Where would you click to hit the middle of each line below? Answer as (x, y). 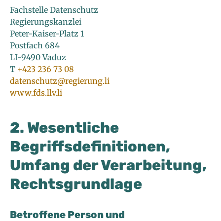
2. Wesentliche (64, 128)
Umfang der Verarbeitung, (108, 166)
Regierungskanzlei (46, 22)
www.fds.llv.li (36, 93)
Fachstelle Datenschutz (54, 10)
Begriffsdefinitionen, (90, 147)
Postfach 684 (35, 46)
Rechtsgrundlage (76, 184)
